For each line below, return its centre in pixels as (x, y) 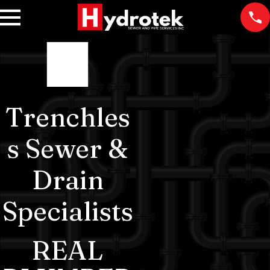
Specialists (67, 211)
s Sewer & (67, 148)
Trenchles (67, 117)
